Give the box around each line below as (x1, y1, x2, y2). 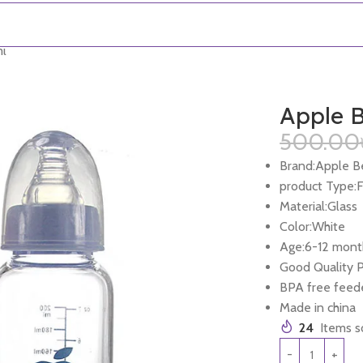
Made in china (280, 299, 357, 315)
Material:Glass (280, 198, 358, 214)
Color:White (280, 218, 346, 234)
